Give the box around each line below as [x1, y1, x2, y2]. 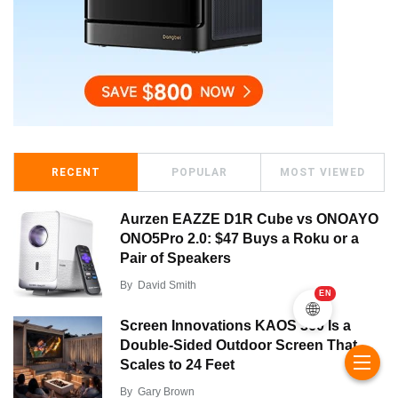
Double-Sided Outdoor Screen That [120, 337, 357, 353]
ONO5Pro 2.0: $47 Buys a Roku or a [120, 230, 359, 246]
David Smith [138, 278, 196, 291]
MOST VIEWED [280, 165, 365, 179]
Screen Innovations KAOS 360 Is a [120, 317, 351, 333]
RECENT [51, 165, 100, 179]
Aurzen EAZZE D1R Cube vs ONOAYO [120, 211, 378, 227]
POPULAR [171, 165, 227, 179]
